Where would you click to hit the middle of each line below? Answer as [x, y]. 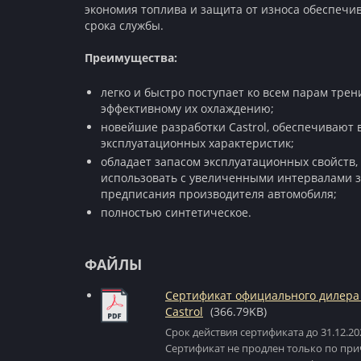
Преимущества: [131, 58]
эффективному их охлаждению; [187, 108]
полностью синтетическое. [176, 212]
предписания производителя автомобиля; [219, 194]
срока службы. [124, 25]
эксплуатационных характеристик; [197, 143]
